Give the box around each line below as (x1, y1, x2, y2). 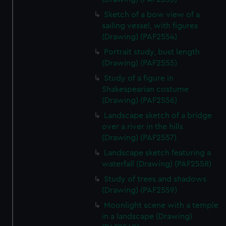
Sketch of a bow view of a (104, 11, 200, 19)
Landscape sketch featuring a (104, 149, 211, 157)
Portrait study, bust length (104, 48, 200, 56)
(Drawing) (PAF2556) (102, 96, 178, 104)
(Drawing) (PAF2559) (102, 186, 178, 194)
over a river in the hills (102, 123, 184, 131)
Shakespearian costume (102, 85, 189, 93)
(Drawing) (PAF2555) (102, 59, 178, 67)
